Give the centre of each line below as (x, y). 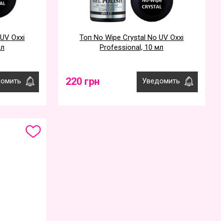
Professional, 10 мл (132, 47)
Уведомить (161, 81)
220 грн (82, 81)
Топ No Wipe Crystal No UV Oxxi (132, 37)
